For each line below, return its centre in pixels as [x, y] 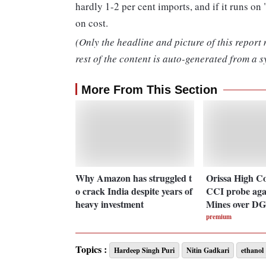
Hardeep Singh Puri [144, 251]
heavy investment [110, 204]
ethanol [252, 251]
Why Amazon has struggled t [134, 178]
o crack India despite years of [134, 191]
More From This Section [149, 90]
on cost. [92, 23]
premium [218, 216]
